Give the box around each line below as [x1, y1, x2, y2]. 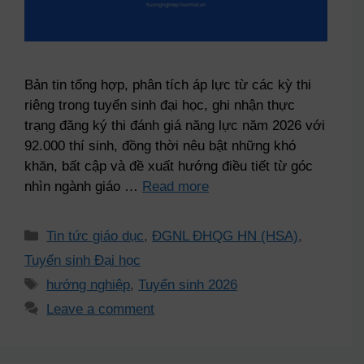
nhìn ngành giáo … [24, 178, 142, 194]
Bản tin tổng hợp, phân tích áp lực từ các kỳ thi [24, 76, 311, 93]
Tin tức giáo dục [46, 227, 145, 244]
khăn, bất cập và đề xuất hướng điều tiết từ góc [24, 158, 313, 174]
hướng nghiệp [46, 276, 131, 292]
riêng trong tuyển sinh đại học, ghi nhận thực [24, 97, 295, 113]
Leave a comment [46, 301, 155, 317]
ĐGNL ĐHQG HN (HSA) [152, 227, 299, 244]
